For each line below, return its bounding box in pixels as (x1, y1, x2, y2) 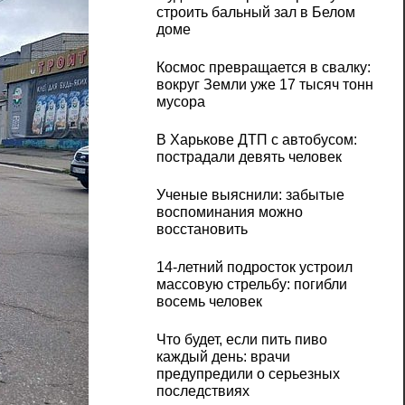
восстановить (155, 221, 248, 238)
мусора (155, 94, 205, 110)
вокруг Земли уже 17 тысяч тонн (155, 77, 373, 93)
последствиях (155, 383, 250, 400)
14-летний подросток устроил (155, 259, 353, 276)
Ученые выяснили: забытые (155, 187, 344, 203)
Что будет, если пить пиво (155, 332, 327, 348)
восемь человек (155, 294, 262, 310)
